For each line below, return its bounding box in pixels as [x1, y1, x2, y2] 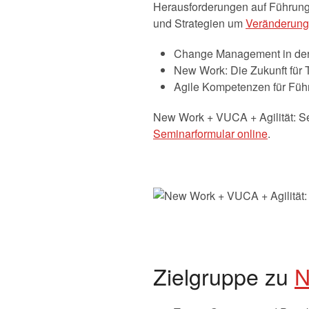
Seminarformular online [153, 126, 268, 141]
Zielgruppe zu [153, 259, 295, 292]
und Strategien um [153, 15, 246, 31]
